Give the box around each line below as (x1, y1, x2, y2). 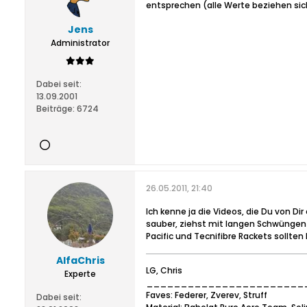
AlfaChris (56, 254, 105, 267)
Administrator (51, 37, 110, 49)
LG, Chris (146, 265, 182, 276)
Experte (64, 268, 96, 280)
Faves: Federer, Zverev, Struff (146, 289, 267, 301)
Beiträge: (36, 103, 75, 114)
